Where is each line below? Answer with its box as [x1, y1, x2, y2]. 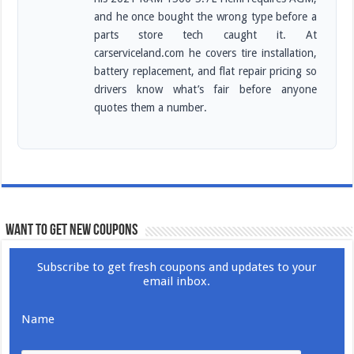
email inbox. [143, 274, 211, 289]
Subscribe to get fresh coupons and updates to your [37, 260, 317, 275]
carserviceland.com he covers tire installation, [94, 47, 317, 60]
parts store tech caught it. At [94, 28, 317, 42]
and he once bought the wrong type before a [94, 10, 317, 24]
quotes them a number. [94, 101, 208, 115]
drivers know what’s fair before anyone [94, 83, 317, 96]
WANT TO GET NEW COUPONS [6, 223, 138, 239]
